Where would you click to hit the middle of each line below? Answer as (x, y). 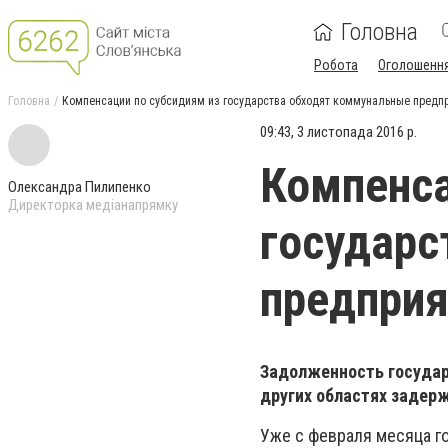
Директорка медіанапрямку (93, 205)
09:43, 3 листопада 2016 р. (338, 132)
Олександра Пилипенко (79, 187)
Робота (336, 65)
